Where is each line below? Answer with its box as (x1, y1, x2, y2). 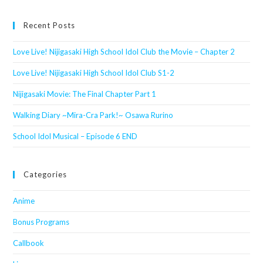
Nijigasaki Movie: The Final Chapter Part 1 (13, 89, 157, 99)
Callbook (13, 238, 45, 248)
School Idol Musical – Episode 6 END (13, 131, 138, 141)
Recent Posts (23, 20, 76, 30)
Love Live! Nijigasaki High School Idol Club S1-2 (13, 68, 175, 77)
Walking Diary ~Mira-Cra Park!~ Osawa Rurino (13, 110, 174, 120)
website (12, 5, 43, 16)
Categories (23, 169, 68, 179)
